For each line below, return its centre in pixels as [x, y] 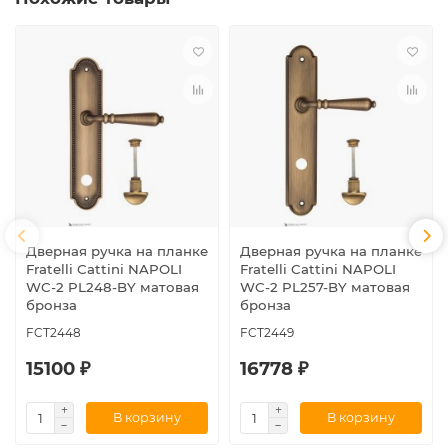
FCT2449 [267, 332]
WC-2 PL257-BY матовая [325, 286]
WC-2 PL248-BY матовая [112, 286]
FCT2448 [53, 332]
